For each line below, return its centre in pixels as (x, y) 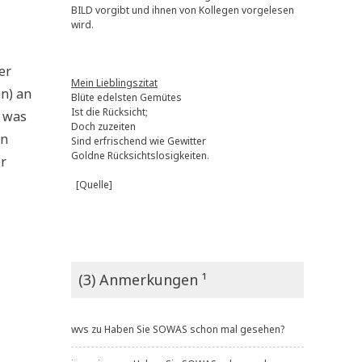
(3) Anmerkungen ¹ (143, 279)
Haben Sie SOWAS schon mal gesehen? (194, 329)
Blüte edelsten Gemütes (126, 97)
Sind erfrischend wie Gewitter (139, 141)
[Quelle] (94, 184)
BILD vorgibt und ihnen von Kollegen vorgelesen (183, 10)
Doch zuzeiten (103, 126)
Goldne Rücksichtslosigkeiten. (140, 155)
